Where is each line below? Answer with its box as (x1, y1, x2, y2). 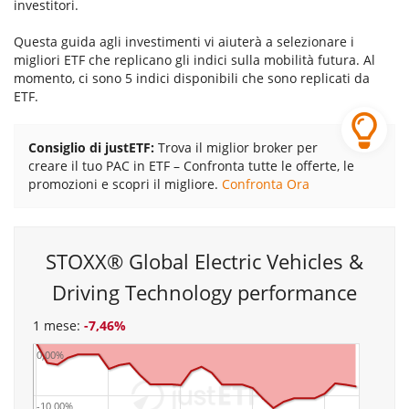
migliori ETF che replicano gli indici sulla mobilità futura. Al (14, 51, 375, 68)
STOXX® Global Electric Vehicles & (46, 247, 363, 275)
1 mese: (33, 317, 84, 334)
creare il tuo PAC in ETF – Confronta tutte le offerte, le (28, 157, 354, 174)
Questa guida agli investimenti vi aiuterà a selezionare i (14, 33, 354, 50)
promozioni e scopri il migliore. (28, 175, 222, 193)
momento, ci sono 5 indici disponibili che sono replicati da (14, 69, 370, 87)
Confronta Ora (222, 175, 309, 193)
